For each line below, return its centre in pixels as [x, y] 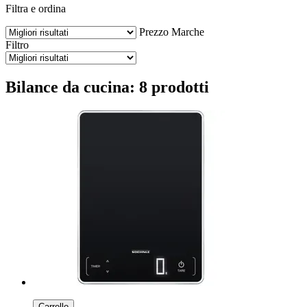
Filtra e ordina [36, 8]
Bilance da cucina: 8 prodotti [107, 87]
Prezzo [154, 32]
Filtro [17, 45]
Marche [188, 32]
